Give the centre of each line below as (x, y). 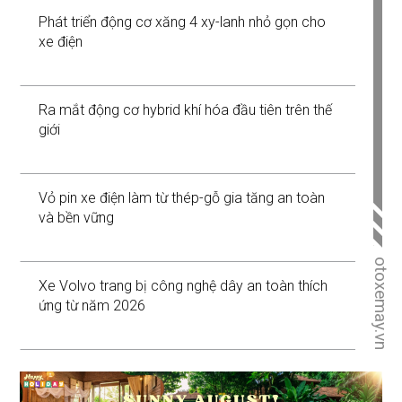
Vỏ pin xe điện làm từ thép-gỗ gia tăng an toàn (182, 198)
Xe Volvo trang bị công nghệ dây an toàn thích (184, 286)
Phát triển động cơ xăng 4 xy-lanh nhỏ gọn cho (183, 22)
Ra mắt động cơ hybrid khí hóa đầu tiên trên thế (186, 110)
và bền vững (77, 218)
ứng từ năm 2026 (92, 306)
